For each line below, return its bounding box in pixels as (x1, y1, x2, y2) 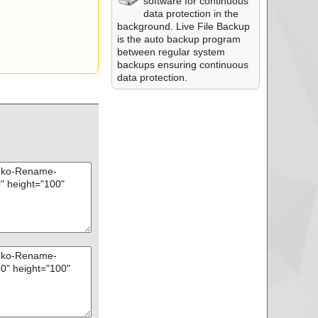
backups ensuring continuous (116, 59, 248, 70)
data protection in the (143, 8, 238, 19)
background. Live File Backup (116, 21, 250, 32)
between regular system (116, 46, 225, 57)
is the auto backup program (116, 33, 241, 45)
